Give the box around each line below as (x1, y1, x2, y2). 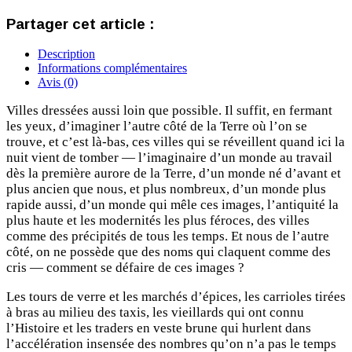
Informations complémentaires (38, 61, 187, 75)
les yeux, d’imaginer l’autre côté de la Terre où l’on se (6, 119, 307, 134)
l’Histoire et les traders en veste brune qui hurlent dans (6, 321, 311, 336)
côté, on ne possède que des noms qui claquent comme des (6, 244, 331, 260)
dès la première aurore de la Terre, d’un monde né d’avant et (6, 166, 341, 181)
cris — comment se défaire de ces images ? (6, 260, 244, 276)
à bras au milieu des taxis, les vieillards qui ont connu (6, 305, 304, 321)
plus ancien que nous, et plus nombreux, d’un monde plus (6, 181, 326, 197)
